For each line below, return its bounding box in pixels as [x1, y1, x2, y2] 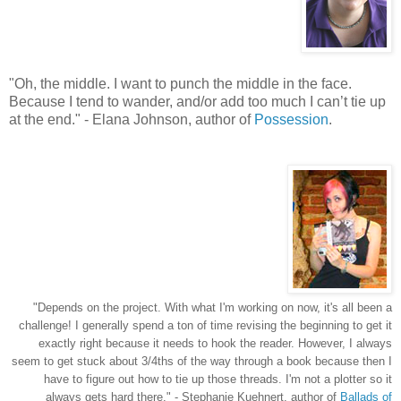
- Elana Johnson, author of [81, 111, 254, 127]
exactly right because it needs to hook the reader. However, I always [38, 336, 392, 350]
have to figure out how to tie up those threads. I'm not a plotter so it [44, 371, 392, 386]
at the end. [9, 111, 75, 127]
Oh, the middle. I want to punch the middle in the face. [14, 75, 352, 91]
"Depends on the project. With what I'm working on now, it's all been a [33, 300, 392, 314]
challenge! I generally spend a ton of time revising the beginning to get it [19, 318, 392, 332]
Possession [254, 111, 328, 127]
